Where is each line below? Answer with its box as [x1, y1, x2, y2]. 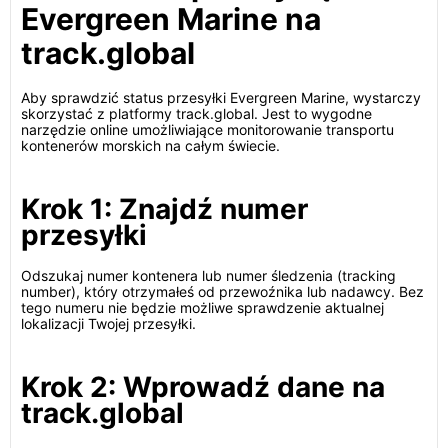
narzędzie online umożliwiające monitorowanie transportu [21, 121, 394, 138]
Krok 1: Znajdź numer [21, 192, 308, 226]
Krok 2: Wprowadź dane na [21, 370, 385, 404]
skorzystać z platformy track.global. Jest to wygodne [21, 105, 372, 122]
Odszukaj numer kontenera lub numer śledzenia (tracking [21, 267, 396, 284]
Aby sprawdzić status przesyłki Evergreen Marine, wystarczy [21, 89, 421, 106]
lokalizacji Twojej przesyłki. [21, 315, 196, 332]
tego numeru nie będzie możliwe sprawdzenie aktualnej [21, 299, 384, 316]
